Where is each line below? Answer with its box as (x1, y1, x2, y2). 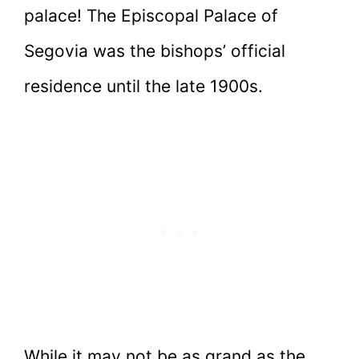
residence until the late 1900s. (24, 75, 268, 96)
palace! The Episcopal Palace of (24, 5, 278, 26)
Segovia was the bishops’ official (24, 40, 285, 61)
